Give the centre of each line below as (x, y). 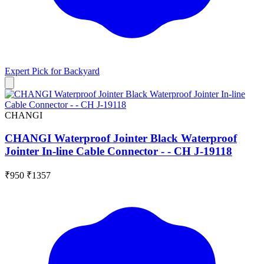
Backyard (82, 71)
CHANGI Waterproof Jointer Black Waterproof (121, 138)
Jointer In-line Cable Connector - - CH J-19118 (118, 151)
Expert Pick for (34, 71)
